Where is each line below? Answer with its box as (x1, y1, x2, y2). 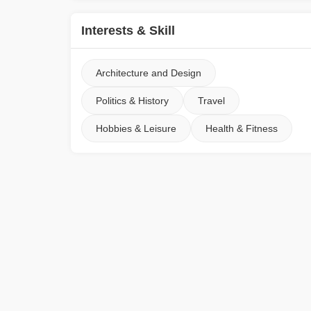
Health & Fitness (205, 123, 278, 134)
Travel (198, 95, 225, 106)
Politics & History (96, 95, 169, 106)
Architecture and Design (96, 67, 201, 78)
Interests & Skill (81, 24, 175, 37)
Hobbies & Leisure (96, 123, 176, 134)
